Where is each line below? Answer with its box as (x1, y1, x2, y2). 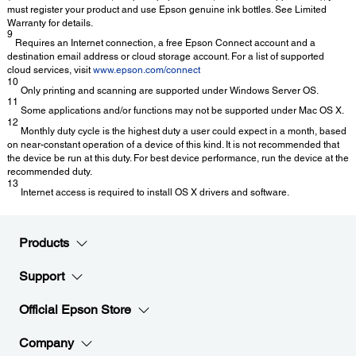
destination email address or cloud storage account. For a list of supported (7, 51, 324, 63)
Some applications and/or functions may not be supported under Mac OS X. (18, 105, 344, 117)
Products (19, 235, 69, 250)
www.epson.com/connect (93, 64, 200, 76)
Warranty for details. (7, 17, 93, 29)
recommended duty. (7, 165, 92, 177)
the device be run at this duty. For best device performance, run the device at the (7, 152, 349, 164)
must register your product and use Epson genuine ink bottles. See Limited (7, 3, 327, 15)
